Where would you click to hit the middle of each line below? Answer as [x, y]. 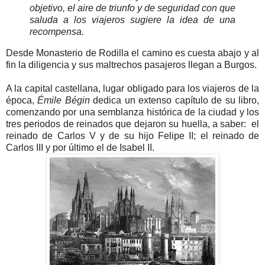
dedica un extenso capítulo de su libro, [174, 101]
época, [22, 101]
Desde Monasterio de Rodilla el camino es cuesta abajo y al [132, 53]
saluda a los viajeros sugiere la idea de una [132, 20]
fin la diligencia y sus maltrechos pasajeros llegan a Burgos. [131, 65]
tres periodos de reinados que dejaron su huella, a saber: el [132, 124]
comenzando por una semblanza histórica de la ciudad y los [132, 112]
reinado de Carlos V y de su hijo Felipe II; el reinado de [132, 136]
